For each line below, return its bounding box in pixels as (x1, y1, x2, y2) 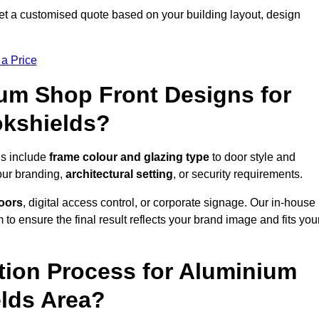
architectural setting (66, 168, 173, 181)
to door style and (209, 151, 296, 164)
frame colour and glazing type (49, 151, 209, 164)
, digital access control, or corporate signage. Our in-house (23, 197, 315, 209)
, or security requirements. (173, 168, 303, 181)
